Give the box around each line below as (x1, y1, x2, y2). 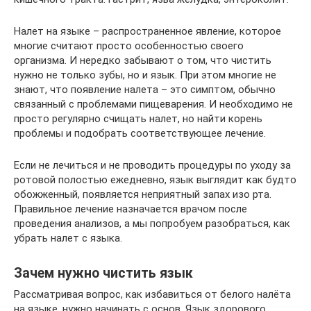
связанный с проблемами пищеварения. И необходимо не (14, 98, 293, 110)
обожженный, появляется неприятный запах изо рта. (14, 188, 271, 201)
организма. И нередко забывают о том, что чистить (14, 54, 271, 67)
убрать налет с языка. (14, 232, 122, 244)
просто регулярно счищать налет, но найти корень (14, 112, 262, 125)
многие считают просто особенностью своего (14, 40, 244, 52)
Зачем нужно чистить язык (14, 265, 193, 282)
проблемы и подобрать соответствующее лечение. (14, 127, 266, 140)
